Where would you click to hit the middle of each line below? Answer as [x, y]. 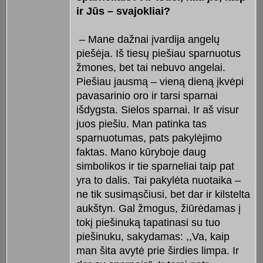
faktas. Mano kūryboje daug [141, 152]
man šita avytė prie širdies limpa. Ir [157, 251]
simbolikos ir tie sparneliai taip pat [155, 166]
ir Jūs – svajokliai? [123, 11]
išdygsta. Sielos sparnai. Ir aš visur [157, 110]
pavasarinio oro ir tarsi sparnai [147, 96]
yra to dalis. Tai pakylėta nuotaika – [158, 181]
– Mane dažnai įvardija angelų [148, 40]
